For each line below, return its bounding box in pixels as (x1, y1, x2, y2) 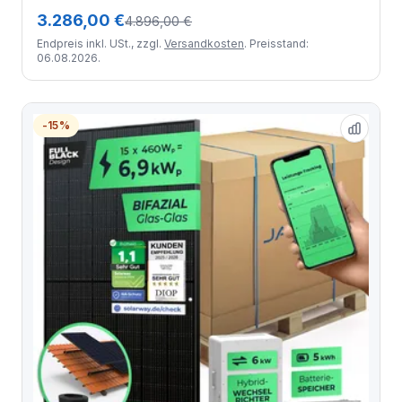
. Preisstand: (244, 37, 309, 51)
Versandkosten (164, 37, 244, 51)
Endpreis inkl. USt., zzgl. (37, 37, 164, 51)
